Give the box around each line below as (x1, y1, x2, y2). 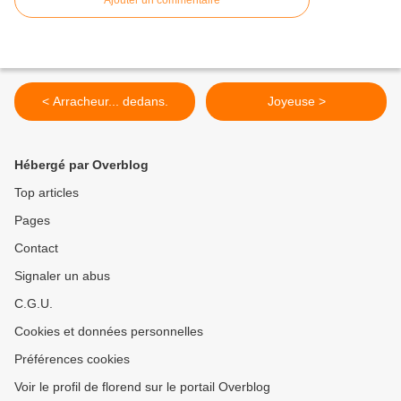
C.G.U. (14, 296, 53, 311)
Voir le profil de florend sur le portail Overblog (14, 380, 270, 395)
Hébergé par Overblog (14, 158, 149, 173)
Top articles (14, 185, 79, 200)
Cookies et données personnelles (14, 324, 203, 339)
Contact (14, 241, 58, 256)
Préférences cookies (14, 352, 130, 367)
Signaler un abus (14, 269, 110, 284)
